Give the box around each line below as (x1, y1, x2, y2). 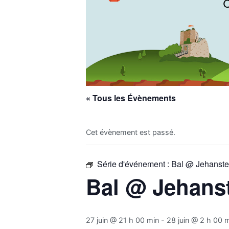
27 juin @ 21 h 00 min (86, 215, 159, 224)
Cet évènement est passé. (86, 127, 175, 136)
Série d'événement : (97, 157, 171, 170)
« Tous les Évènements (86, 91, 176, 104)
